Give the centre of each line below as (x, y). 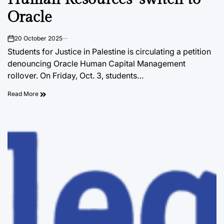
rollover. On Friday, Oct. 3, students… (75, 76)
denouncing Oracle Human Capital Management (96, 64)
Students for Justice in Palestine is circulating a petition (109, 52)
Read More (24, 94)
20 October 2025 (38, 38)
